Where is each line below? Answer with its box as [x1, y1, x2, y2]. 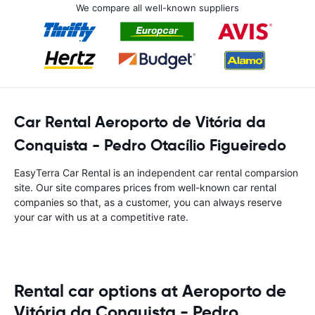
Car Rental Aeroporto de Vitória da [14, 112, 266, 131]
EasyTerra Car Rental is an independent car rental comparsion [14, 167, 298, 179]
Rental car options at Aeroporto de [14, 281, 286, 302]
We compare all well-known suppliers [76, 2, 239, 13]
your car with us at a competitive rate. [14, 211, 188, 223]
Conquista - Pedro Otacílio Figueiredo [14, 136, 286, 155]
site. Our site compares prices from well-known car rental [14, 181, 276, 193]
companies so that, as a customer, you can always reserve [14, 196, 282, 208]
